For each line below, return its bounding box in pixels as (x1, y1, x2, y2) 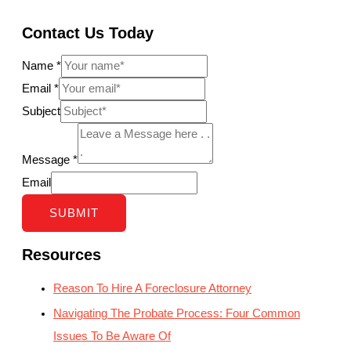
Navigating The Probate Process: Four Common (53, 307, 300, 320)
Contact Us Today (22, 24, 154, 42)
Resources (22, 246, 101, 264)
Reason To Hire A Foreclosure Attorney (53, 281, 251, 295)
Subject (22, 105, 60, 118)
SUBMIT (49, 207, 99, 220)
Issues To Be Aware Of (53, 330, 171, 343)
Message (22, 154, 73, 167)
